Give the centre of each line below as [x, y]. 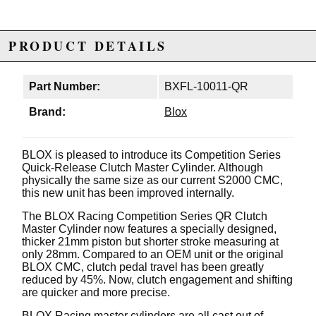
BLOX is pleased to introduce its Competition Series [151, 155]
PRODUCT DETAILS [88, 46]
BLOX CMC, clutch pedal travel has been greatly [143, 267]
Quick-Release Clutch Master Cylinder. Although [142, 168]
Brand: [47, 112]
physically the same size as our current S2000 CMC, [152, 181]
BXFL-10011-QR [206, 87]
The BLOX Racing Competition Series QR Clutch [145, 217]
